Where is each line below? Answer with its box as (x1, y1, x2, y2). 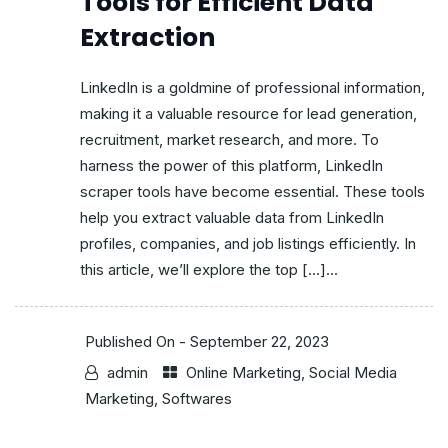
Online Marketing (186, 363, 301, 383)
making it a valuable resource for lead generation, (80, 104, 417, 124)
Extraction (80, 20, 215, 56)
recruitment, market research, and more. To (80, 130, 379, 150)
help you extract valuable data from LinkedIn (80, 208, 384, 228)
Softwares (162, 389, 232, 409)
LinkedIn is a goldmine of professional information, (80, 78, 425, 98)
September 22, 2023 (190, 332, 329, 352)
